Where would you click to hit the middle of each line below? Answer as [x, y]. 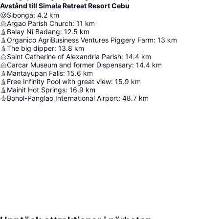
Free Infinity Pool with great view [59, 81]
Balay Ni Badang [33, 32]
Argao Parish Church [40, 23]
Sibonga [20, 15]
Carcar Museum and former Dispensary [69, 65]
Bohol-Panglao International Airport [63, 98]
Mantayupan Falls [35, 73]
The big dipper [31, 48]
